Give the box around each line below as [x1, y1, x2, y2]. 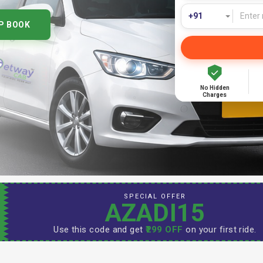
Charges [203, 92, 227, 98]
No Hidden [200, 85, 230, 91]
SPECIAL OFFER [123, 192, 186, 200]
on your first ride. [183, 224, 257, 235]
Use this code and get [53, 224, 146, 235]
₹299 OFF [146, 224, 183, 235]
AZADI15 [105, 198, 205, 227]
